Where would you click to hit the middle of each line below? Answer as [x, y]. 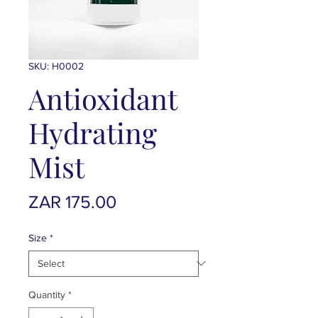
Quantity [47, 294]
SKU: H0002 [56, 66]
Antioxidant [103, 98]
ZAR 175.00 [72, 201]
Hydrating [93, 132]
